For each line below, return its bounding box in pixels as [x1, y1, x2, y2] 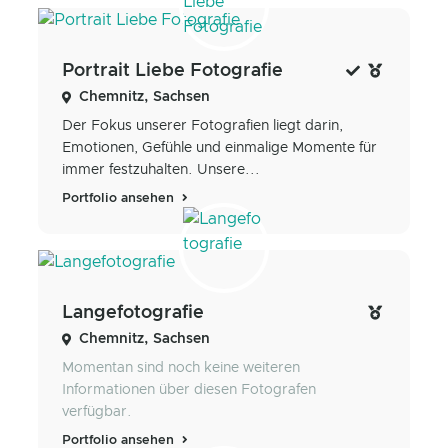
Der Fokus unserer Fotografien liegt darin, [62, 118, 343, 133]
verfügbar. [62, 405, 132, 420]
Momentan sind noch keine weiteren [62, 361, 300, 376]
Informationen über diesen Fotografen [62, 383, 316, 398]
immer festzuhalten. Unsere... [62, 162, 260, 177]
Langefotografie [62, 304, 204, 323]
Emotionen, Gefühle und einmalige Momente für [62, 140, 377, 155]
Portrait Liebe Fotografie [62, 61, 283, 80]
